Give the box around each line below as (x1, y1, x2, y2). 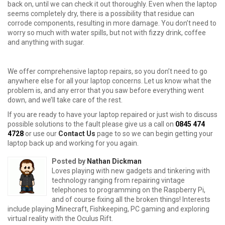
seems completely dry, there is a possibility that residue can (8, 10, 194, 18)
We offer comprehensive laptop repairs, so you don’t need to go (8, 67, 207, 75)
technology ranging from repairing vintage (52, 176, 185, 184)
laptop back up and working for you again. (8, 139, 139, 147)
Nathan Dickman (87, 157, 142, 165)
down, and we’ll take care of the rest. (8, 96, 123, 104)
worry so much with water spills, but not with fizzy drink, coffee (8, 29, 206, 37)
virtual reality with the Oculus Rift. (8, 214, 113, 222)
